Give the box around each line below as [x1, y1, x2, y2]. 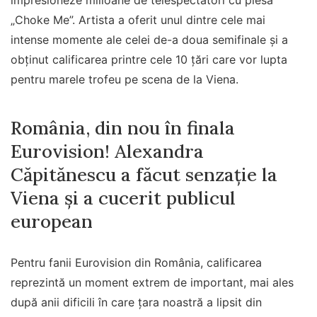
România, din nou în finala [11, 116, 235, 140]
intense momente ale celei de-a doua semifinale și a [11, 33, 288, 47]
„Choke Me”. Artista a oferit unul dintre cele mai [11, 13, 265, 27]
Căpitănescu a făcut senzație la [11, 163, 277, 187]
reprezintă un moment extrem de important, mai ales [11, 275, 294, 290]
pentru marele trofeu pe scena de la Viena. [11, 72, 238, 86]
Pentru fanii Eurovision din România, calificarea [11, 255, 262, 270]
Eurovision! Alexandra [11, 139, 204, 163]
